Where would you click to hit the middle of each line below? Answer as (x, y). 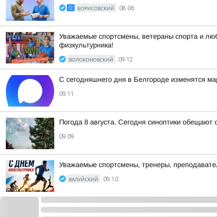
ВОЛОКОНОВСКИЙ (91, 60)
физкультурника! (86, 45)
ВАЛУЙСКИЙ (84, 179)
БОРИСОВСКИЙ (96, 8)
